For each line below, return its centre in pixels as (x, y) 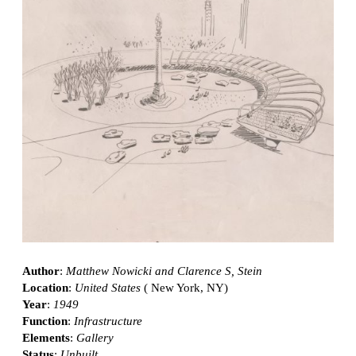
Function (45, 321)
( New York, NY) (184, 287)
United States (108, 287)
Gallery (95, 337)
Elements (46, 337)
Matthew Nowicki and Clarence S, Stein (164, 271)
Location (45, 287)
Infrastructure (108, 321)
